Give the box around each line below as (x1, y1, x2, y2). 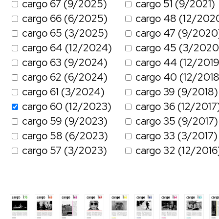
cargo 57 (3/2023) (22, 144, 107, 157)
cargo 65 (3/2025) (22, 26, 108, 40)
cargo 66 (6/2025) (22, 12, 108, 25)
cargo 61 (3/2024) (22, 85, 105, 99)
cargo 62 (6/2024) (22, 70, 108, 84)
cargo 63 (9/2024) (22, 56, 108, 69)
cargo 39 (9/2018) (135, 85, 218, 99)
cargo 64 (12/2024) (22, 41, 112, 55)
